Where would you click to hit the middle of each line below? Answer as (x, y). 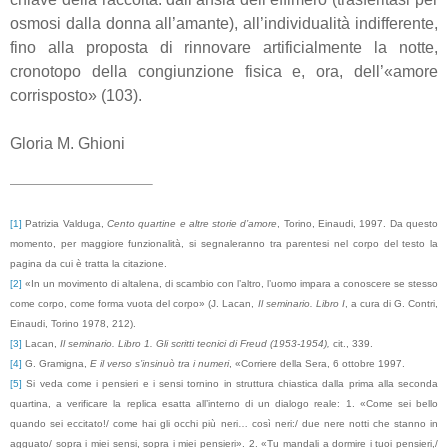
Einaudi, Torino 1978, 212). (73, 324)
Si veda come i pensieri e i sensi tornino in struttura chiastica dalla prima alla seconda (230, 384)
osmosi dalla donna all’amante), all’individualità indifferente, (224, 23)
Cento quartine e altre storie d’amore (192, 224)
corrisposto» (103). (76, 95)
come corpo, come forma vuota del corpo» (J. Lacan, (134, 304)
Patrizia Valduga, (64, 224)
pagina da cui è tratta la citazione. (88, 264)
